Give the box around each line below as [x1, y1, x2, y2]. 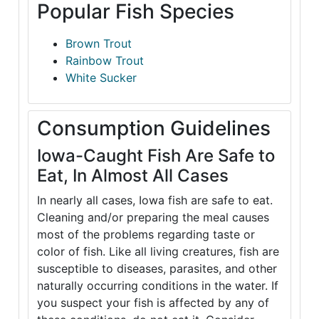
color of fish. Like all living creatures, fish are [37, 244, 279, 259]
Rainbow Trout [66, 53, 144, 68]
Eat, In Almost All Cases [37, 165, 229, 187]
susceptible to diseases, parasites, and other [37, 261, 277, 276]
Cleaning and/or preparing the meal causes [37, 210, 269, 225]
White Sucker [66, 70, 137, 85]
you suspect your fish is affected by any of [37, 296, 269, 310]
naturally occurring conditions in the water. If [37, 278, 278, 293]
